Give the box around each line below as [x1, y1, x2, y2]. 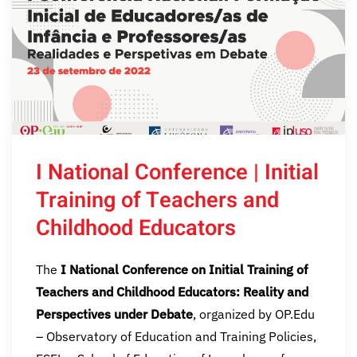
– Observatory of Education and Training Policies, [36, 328, 316, 344]
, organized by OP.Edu [193, 305, 315, 322]
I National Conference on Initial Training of [61, 261, 308, 277]
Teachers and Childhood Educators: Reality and [36, 283, 308, 300]
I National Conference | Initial [36, 155, 319, 188]
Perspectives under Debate [36, 305, 193, 322]
